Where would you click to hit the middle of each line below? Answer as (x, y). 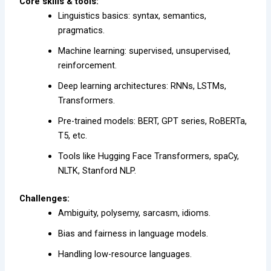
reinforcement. (88, 65)
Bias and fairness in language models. (133, 233)
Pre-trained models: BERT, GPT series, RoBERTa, (153, 121)
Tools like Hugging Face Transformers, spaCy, (149, 156)
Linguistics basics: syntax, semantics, (132, 15)
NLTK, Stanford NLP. (97, 170)
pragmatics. (82, 30)
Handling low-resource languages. (125, 254)
